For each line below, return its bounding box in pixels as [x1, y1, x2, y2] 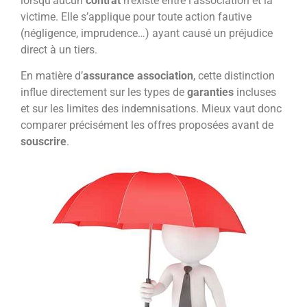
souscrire [21, 135, 66, 149]
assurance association [83, 69, 193, 83]
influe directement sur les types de [21, 86, 187, 99]
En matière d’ [21, 69, 83, 83]
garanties [187, 86, 234, 99]
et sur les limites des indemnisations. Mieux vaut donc [21, 102, 282, 116]
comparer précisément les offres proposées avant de [21, 119, 273, 132]
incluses [234, 86, 276, 99]
